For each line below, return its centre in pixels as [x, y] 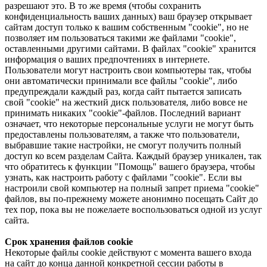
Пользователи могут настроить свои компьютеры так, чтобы [128, 70]
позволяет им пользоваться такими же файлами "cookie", [120, 38]
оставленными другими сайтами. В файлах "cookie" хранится [130, 48]
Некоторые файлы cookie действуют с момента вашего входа [128, 252]
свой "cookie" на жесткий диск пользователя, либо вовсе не [126, 102]
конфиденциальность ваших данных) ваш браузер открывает [128, 16]
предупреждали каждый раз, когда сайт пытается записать [123, 91]
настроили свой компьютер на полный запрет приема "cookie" [132, 188]
